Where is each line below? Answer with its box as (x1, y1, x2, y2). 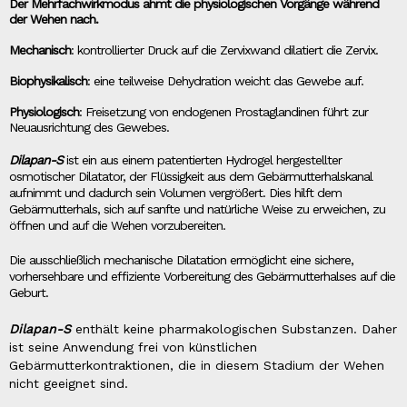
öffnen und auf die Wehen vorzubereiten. (9, 218, 225, 233)
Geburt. (9, 285, 48, 301)
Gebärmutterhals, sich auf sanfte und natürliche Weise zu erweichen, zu (9, 202, 385, 217)
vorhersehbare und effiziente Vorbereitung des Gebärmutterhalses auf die (9, 269, 395, 284)
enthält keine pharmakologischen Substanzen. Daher (71, 322, 397, 337)
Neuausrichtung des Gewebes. (9, 120, 169, 135)
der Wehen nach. (9, 12, 98, 27)
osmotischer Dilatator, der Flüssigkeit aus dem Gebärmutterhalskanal (9, 169, 372, 184)
